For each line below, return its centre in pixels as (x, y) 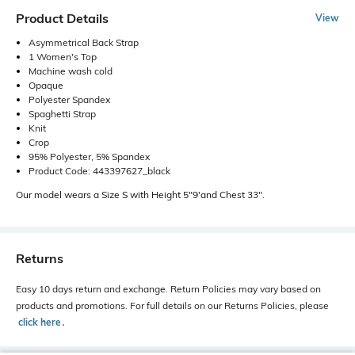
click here (40, 322)
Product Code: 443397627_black (99, 170)
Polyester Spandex (69, 99)
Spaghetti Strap (62, 113)
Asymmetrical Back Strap (84, 42)
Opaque (46, 85)
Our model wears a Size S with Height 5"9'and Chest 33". (140, 194)
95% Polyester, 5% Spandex (89, 156)
